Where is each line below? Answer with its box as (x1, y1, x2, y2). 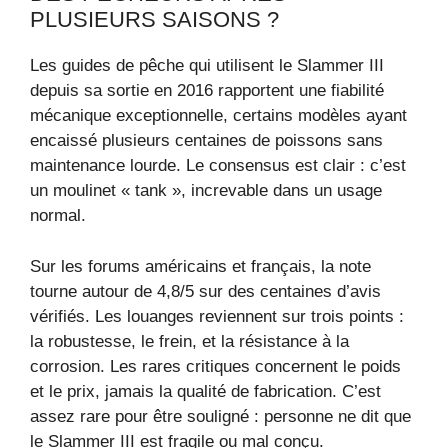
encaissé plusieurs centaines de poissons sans (30, 131, 383, 151)
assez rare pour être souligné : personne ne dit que (30, 406, 411, 426)
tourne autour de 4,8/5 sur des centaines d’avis (30, 281, 381, 301)
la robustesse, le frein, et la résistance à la (30, 331, 349, 351)
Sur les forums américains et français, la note (30, 256, 371, 276)
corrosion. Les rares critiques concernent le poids (30, 356, 401, 376)
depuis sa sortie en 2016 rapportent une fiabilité (30, 81, 384, 101)
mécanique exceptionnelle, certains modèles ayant (30, 106, 407, 126)
